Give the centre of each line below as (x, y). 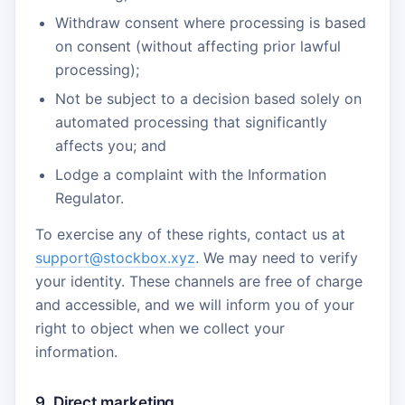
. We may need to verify (277, 258)
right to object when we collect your (160, 328)
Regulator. (89, 198)
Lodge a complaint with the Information (191, 174)
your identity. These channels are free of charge (199, 281)
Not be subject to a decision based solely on (208, 99)
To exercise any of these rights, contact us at (190, 234)
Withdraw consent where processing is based (211, 23)
